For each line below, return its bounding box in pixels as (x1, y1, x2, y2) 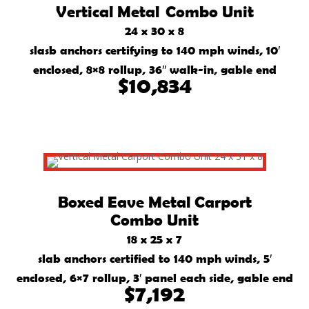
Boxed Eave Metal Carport (57, 192, 252, 211)
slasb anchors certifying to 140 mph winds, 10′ (29, 42, 280, 57)
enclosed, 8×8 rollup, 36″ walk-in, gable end (32, 61, 277, 77)
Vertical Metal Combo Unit (55, 1, 254, 21)
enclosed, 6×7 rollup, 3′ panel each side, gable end (16, 270, 293, 285)
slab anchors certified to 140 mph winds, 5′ (37, 250, 272, 266)
